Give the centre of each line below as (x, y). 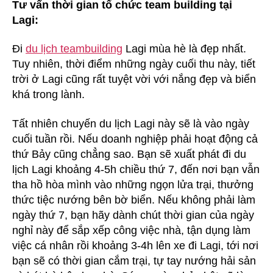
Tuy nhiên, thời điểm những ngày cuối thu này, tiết (134, 64)
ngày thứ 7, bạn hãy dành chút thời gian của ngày (133, 215)
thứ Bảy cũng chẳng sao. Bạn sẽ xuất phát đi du (129, 154)
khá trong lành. (50, 94)
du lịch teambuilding (74, 49)
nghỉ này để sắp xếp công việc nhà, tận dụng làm (131, 230)
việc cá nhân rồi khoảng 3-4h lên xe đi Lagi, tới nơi (135, 245)
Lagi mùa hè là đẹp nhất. (184, 49)
